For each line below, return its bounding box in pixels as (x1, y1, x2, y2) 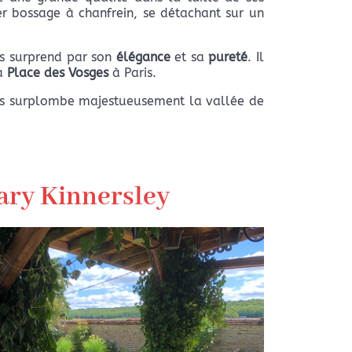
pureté (208, 49, 248, 65)
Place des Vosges (6, 65, 108, 81)
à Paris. (108, 65, 156, 81)
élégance (115, 49, 170, 65)
